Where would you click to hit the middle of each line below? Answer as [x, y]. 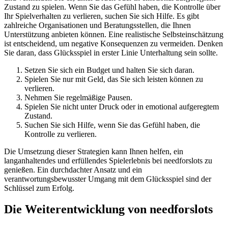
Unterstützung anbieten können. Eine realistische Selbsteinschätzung [114, 34]
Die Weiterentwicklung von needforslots [108, 209]
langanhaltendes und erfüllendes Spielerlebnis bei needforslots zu [108, 160]
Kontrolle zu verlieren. [61, 134]
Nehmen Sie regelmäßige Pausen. [78, 97]
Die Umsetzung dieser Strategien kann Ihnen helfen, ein [94, 151]
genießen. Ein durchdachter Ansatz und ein [73, 169]
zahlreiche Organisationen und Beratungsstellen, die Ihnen [97, 25]
